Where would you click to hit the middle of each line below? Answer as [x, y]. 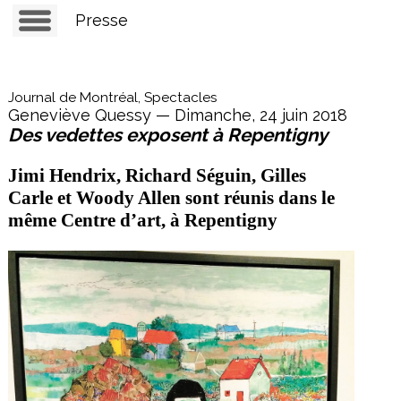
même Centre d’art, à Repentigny [142, 221]
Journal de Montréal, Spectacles [112, 98]
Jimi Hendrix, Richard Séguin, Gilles [157, 176]
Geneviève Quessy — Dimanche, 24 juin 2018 [177, 115]
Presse [101, 20]
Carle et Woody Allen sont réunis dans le [171, 198]
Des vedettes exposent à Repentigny [167, 135]
